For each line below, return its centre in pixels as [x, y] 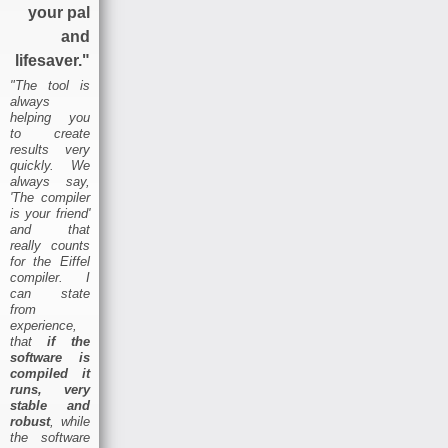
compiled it [50, 373]
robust [30, 421]
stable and [50, 405]
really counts [50, 245]
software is [50, 357]
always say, [50, 181]
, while [70, 421]
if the [68, 341]
